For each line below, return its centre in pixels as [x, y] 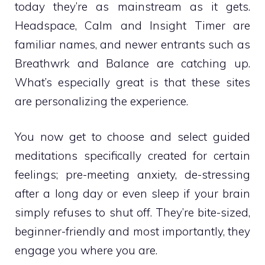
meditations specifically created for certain [132, 156]
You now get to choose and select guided [132, 137]
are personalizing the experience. [101, 101]
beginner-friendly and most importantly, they [132, 232]
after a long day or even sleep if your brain [132, 194]
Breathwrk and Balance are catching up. [132, 63]
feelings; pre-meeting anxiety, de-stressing [132, 175]
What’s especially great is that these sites [132, 82]
